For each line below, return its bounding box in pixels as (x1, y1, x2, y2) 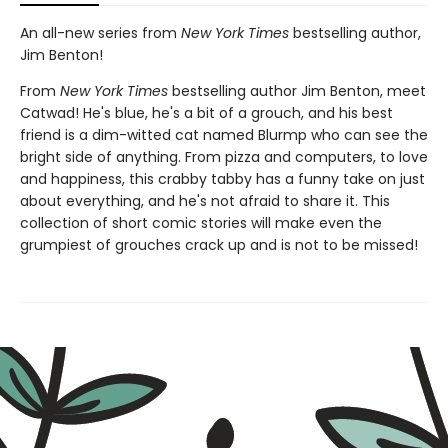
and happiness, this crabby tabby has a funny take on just (20, 169, 425, 189)
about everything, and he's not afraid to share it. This (20, 191, 390, 211)
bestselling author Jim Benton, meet (168, 81, 426, 101)
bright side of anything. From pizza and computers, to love (20, 147, 428, 167)
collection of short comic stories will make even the (20, 213, 382, 233)
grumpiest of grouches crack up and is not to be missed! (20, 235, 418, 255)
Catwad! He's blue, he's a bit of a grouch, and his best (20, 103, 393, 123)
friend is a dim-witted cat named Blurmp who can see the (20, 125, 428, 145)
